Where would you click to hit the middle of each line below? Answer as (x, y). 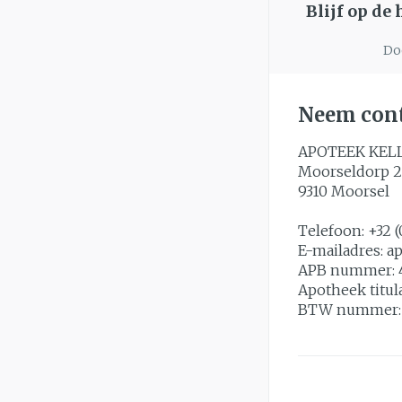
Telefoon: (333, 231)
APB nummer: (348, 270)
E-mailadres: (342, 250)
